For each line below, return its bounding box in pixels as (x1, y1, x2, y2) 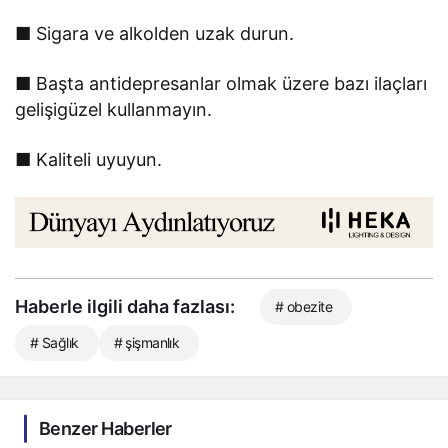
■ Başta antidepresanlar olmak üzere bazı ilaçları (15, 72, 428, 94)
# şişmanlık (113, 334, 180, 352)
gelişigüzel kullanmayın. (15, 98, 213, 120)
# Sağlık (30, 334, 79, 352)
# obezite (275, 298, 332, 316)
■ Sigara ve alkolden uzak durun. (15, 22, 295, 44)
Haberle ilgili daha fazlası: (15, 296, 235, 318)
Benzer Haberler (39, 418, 172, 440)
